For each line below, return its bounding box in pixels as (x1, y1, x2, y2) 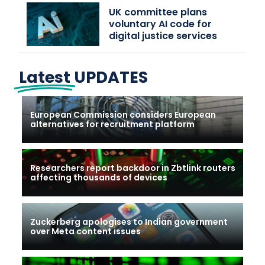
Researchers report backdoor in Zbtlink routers (30, 162, 236, 174)
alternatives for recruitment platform (30, 118, 195, 130)
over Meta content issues (30, 225, 141, 238)
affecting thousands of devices (30, 172, 168, 184)
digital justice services (109, 29, 218, 43)
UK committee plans (109, 5, 208, 20)
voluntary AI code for (109, 17, 212, 31)
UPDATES (74, 66, 148, 89)
